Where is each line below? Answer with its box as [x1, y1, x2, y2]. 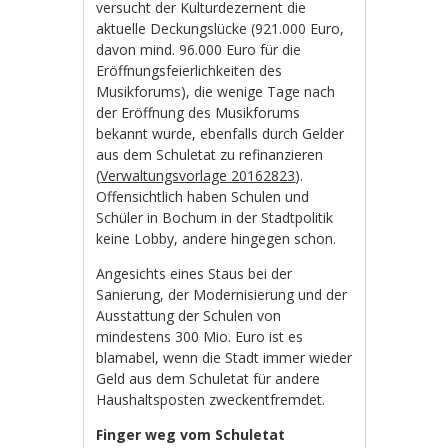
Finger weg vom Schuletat [96, 425, 286, 445]
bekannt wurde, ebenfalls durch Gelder [96, 124, 345, 144]
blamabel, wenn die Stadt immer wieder [96, 348, 353, 368]
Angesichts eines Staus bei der [96, 264, 293, 284]
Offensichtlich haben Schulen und [96, 187, 310, 207]
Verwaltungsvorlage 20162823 [100, 166, 296, 186]
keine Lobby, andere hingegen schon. [96, 229, 337, 249]
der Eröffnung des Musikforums [96, 103, 301, 123]
